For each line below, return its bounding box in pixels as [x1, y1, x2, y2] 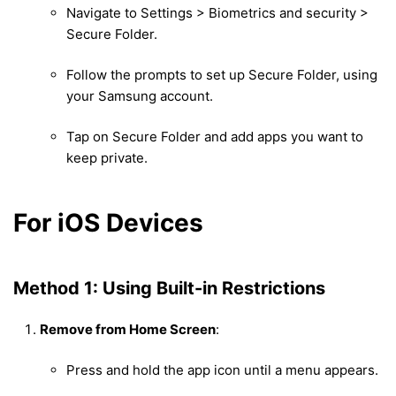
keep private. [66, 149, 148, 167]
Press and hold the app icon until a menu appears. [66, 362, 378, 379]
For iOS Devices [13, 208, 203, 239]
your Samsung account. [66, 88, 213, 105]
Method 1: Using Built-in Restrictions [13, 278, 325, 300]
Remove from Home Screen [40, 321, 216, 339]
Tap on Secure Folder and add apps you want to [66, 128, 363, 146]
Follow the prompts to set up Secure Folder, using [66, 66, 377, 84]
